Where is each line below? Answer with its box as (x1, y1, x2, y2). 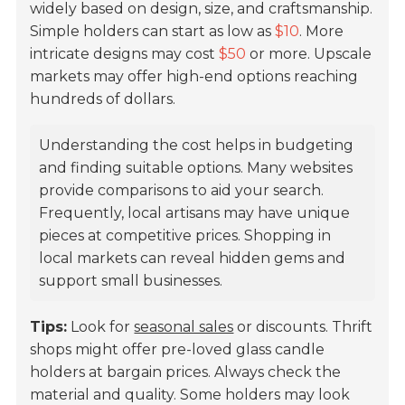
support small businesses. (39, 272, 223, 290)
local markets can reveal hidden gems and (39, 250, 346, 268)
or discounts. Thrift (233, 318, 373, 336)
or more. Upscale (246, 45, 372, 63)
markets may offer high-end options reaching (30, 68, 359, 86)
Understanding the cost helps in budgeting (39, 137, 354, 155)
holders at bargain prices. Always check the (30, 363, 342, 381)
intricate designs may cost (30, 45, 220, 63)
